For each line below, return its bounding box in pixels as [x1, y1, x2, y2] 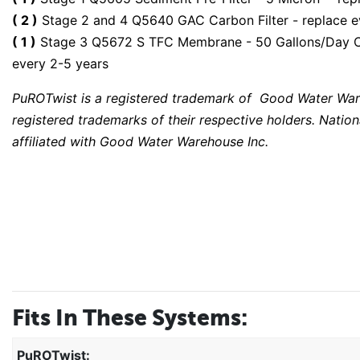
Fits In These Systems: [12, 304, 247, 330]
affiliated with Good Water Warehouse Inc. [12, 133, 268, 149]
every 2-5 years [12, 55, 108, 72]
